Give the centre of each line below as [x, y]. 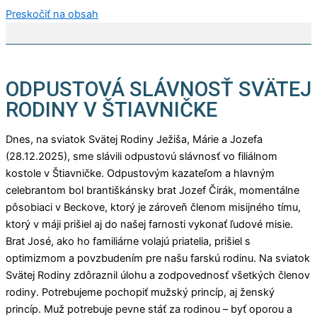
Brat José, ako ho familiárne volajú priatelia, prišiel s [128, 241]
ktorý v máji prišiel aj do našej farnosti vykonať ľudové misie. [149, 224]
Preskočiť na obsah [52, 14]
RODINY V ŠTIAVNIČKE [111, 110]
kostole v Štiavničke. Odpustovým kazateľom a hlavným [140, 173]
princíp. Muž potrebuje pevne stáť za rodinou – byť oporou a [149, 309]
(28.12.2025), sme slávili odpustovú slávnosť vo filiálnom [142, 156]
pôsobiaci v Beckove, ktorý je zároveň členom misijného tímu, [153, 207]
